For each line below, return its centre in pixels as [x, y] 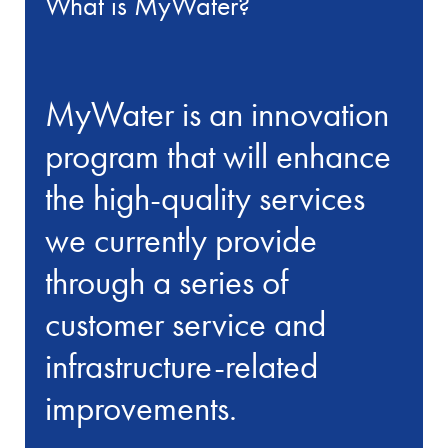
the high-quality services [205, 198]
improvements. [141, 408]
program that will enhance [218, 156]
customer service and [186, 324]
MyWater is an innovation [217, 114]
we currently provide [181, 240]
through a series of [167, 282]
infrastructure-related [182, 366]
